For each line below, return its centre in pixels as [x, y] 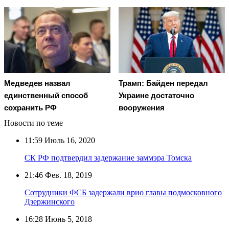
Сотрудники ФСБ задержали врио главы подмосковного [123, 192]
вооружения [142, 107]
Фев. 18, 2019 [67, 175]
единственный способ [46, 95]
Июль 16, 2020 [69, 140]
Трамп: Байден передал [163, 83]
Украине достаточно [156, 95]
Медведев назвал [37, 83]
